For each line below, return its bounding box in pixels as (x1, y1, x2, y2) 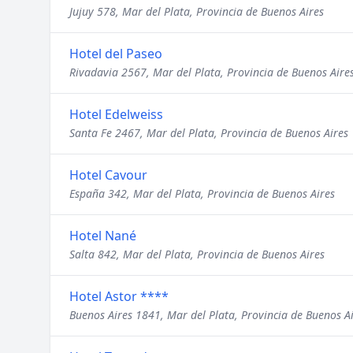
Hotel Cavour (69, 166, 147, 184)
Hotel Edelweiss (69, 106, 163, 123)
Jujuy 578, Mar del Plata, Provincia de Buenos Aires (69, 4, 324, 19)
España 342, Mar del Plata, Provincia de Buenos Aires (69, 186, 335, 201)
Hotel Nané (69, 227, 136, 244)
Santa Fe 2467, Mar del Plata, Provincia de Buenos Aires (69, 125, 348, 140)
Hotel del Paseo (69, 45, 162, 62)
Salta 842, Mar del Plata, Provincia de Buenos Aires (69, 247, 325, 262)
